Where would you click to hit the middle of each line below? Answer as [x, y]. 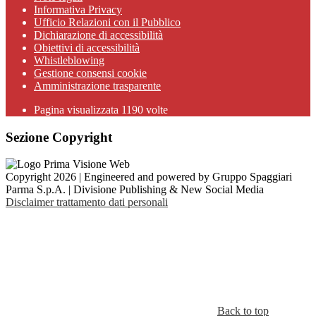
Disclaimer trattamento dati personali [87, 202]
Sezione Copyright [59, 137]
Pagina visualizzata [78, 110]
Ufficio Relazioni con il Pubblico [107, 22]
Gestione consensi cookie [90, 73]
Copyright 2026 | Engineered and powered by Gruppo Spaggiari [149, 177]
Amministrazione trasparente [97, 86]
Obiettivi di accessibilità [87, 48]
